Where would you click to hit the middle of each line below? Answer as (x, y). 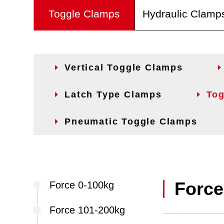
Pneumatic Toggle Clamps (131, 121)
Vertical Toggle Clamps (124, 67)
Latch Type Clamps (113, 94)
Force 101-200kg (87, 210)
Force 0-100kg (82, 185)
